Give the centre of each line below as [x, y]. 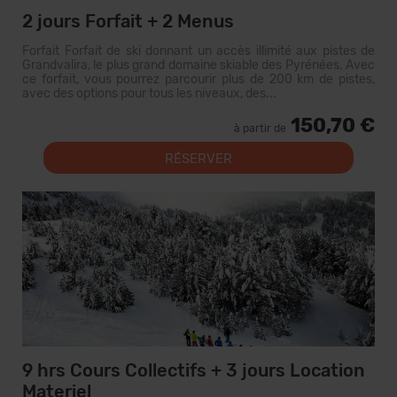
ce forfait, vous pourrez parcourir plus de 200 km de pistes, [198, 79]
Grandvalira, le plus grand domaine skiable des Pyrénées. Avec [198, 65]
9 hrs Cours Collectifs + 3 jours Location [194, 370]
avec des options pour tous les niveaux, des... [149, 93]
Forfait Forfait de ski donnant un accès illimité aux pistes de [198, 51]
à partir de [260, 128]
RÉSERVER [198, 159]
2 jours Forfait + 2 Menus [128, 21]
